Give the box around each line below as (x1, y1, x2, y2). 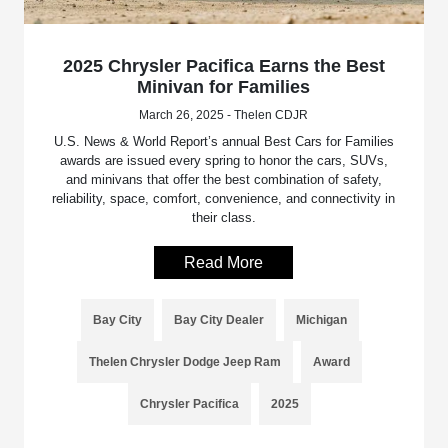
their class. (191, 209, 256, 225)
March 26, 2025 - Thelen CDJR (139, 107, 309, 122)
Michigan (295, 312, 347, 327)
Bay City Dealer (173, 312, 264, 327)
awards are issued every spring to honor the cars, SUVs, (59, 152, 388, 168)
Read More (184, 253, 264, 271)
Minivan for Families (137, 76, 311, 97)
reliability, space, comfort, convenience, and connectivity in (52, 190, 396, 206)
